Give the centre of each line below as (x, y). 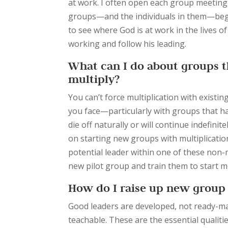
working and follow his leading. (129, 44)
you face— (89, 111)
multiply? (94, 79)
